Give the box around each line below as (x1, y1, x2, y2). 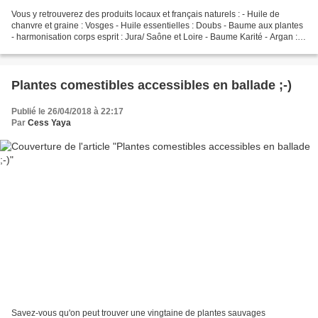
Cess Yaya (28, 118, 71, 128)
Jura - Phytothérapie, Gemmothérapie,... (11, 43, 165, 54)
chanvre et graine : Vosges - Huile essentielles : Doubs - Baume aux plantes (11, 21, 303, 31)
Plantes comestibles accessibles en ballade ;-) (11, 78, 292, 93)
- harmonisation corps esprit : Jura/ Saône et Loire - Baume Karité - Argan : (11, 32, 297, 43)
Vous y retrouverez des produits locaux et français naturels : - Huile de (11, 9, 280, 20)
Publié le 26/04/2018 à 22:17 (11, 106, 124, 117)
